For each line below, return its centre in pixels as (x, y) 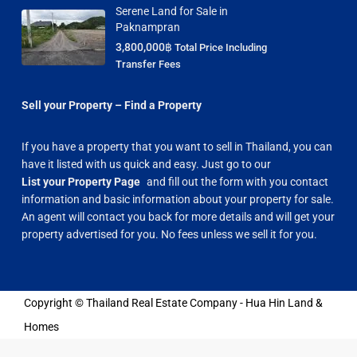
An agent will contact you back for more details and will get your (178, 216)
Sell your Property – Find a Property (112, 105)
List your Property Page (81, 181)
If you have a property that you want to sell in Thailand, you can (177, 146)
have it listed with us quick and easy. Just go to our (146, 164)
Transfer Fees (148, 64)
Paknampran (148, 27)
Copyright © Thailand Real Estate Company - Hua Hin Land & (173, 302)
